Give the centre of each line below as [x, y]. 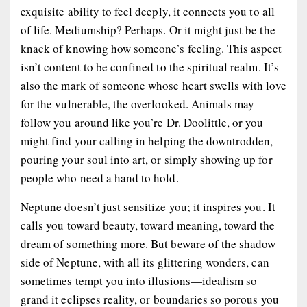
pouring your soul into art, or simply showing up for [147, 159]
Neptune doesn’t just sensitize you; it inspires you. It [148, 206]
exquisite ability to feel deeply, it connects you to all [148, 11]
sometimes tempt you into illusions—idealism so [139, 280]
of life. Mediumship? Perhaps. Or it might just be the [148, 29]
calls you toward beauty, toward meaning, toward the [148, 225]
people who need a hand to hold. [100, 177]
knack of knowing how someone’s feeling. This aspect [151, 48]
